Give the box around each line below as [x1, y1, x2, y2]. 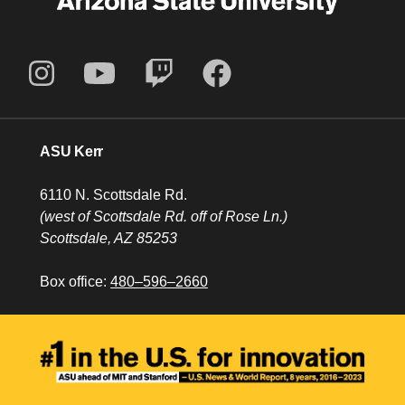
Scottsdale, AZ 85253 [40, 230, 177, 246]
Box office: [40, 273, 110, 289]
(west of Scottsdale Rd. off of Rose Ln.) [40, 208, 287, 224]
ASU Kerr [40, 143, 104, 159]
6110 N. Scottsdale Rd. [40, 186, 187, 202]
